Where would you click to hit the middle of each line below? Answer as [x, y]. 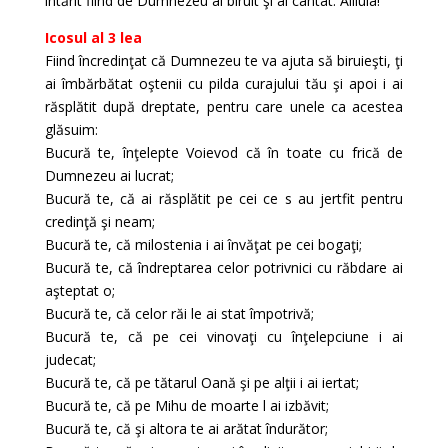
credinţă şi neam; [99, 221]
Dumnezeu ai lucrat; [109, 175]
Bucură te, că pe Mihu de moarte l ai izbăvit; [186, 405]
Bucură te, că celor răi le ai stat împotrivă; [179, 313]
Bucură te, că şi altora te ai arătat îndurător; [186, 428]
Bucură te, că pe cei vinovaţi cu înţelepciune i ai [224, 336]
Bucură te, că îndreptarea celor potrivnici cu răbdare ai [224, 267]
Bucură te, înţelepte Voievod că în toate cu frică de [224, 152]
